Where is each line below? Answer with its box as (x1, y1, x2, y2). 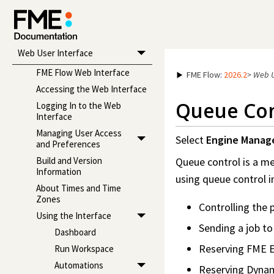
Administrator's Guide (17, 2, 100, 14)
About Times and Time (35, 182, 121, 194)
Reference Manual (17, 24, 87, 37)
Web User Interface (17, 46, 93, 59)
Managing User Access (35, 127, 122, 139)
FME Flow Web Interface (35, 67, 130, 79)
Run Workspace (54, 243, 114, 255)
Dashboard (54, 226, 96, 239)
